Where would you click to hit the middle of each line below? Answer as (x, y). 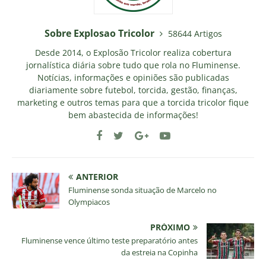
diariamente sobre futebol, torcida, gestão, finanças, (133, 90)
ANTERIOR (97, 177)
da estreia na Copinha (159, 253)
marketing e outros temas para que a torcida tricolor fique (133, 103)
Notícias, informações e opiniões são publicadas (133, 78)
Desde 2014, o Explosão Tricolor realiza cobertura (133, 53)
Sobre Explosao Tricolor (100, 34)
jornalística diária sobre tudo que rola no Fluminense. (133, 65)
